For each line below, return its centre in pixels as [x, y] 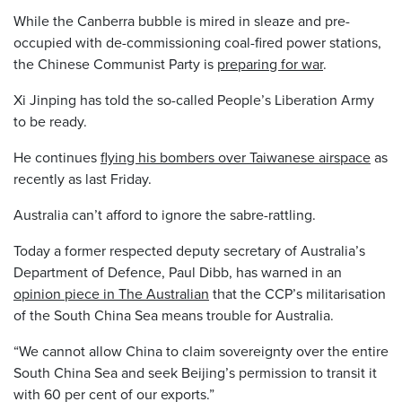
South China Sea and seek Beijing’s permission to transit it [195, 372]
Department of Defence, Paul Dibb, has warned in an [178, 272]
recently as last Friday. [83, 179]
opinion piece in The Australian [111, 293]
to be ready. [50, 121]
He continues [57, 157]
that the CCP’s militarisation [297, 293]
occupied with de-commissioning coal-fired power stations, [197, 42]
